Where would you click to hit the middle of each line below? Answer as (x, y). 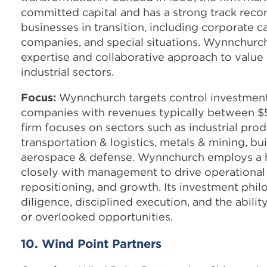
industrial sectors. (67, 72)
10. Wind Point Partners (91, 243)
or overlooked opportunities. (97, 216)
